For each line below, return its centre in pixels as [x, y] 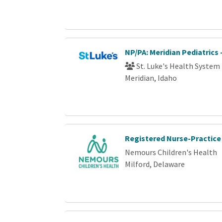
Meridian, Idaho [151, 78]
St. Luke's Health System [178, 66]
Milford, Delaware [155, 164]
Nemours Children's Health [171, 152]
